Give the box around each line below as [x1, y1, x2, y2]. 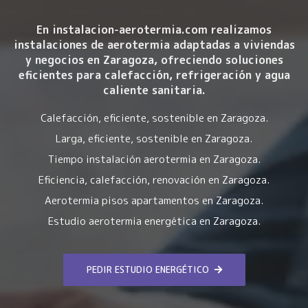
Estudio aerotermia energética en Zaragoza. [47, 214, 261, 229]
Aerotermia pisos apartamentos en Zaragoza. [45, 193, 263, 208]
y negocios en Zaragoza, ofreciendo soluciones [25, 52, 283, 68]
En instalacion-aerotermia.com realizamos [36, 22, 272, 38]
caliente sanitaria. [102, 82, 206, 98]
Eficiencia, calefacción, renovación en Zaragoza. [38, 173, 269, 188]
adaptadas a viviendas [169, 37, 295, 53]
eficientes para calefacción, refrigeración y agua [18, 67, 290, 83]
